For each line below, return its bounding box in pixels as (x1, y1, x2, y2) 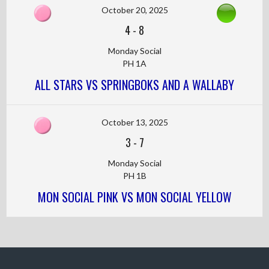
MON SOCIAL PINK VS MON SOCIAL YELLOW (37, 188, 232, 206)
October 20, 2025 (101, 5, 168, 15)
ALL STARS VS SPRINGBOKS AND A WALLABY (35, 76, 234, 94)
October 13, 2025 (101, 117, 168, 127)
